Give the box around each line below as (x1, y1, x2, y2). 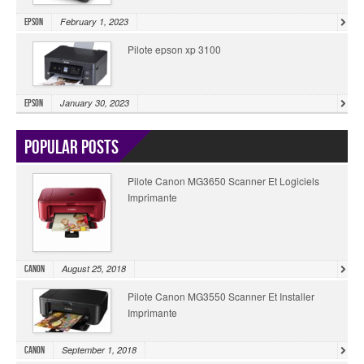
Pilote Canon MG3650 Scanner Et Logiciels (128, 174, 319, 188)
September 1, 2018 (62, 344, 136, 357)
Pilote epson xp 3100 (128, 42, 221, 57)
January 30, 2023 (60, 97, 129, 110)
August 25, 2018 (62, 262, 126, 275)
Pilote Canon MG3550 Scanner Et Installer (128, 289, 314, 304)
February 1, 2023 (60, 15, 128, 28)
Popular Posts (24, 136, 119, 160)
